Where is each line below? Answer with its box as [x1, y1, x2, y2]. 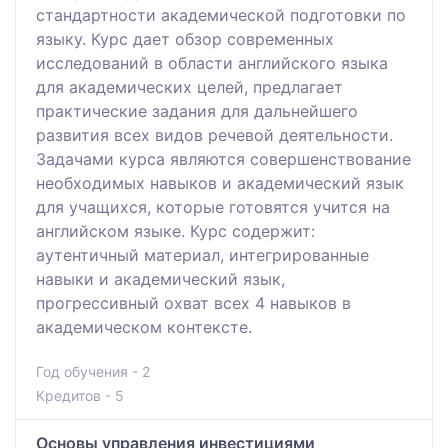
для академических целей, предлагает [36, 76, 343, 97]
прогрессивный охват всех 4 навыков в [36, 292, 351, 313]
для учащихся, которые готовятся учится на [36, 196, 390, 217]
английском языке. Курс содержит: [36, 220, 315, 241]
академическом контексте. [36, 316, 252, 337]
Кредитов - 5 [36, 386, 124, 404]
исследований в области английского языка [36, 52, 388, 73]
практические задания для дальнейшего [36, 100, 358, 121]
